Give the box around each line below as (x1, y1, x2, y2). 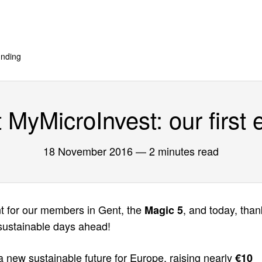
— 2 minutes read (133, 143, 219, 158)
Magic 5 (144, 202, 183, 218)
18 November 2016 (43, 143, 133, 158)
